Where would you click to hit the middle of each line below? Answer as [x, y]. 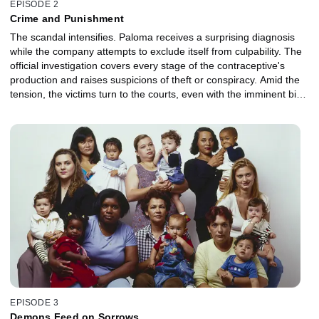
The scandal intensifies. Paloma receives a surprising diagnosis [152, 37]
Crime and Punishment [67, 18]
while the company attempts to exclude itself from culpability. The [156, 51]
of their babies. [43, 108]
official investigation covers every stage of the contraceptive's [147, 65]
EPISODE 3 [35, 303]
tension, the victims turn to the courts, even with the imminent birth [159, 94]
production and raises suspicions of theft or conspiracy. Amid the [155, 79]
